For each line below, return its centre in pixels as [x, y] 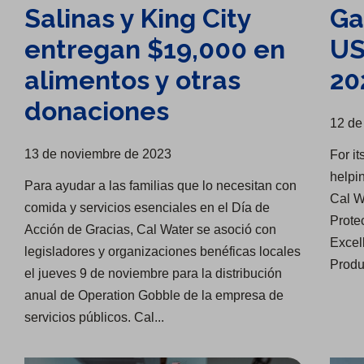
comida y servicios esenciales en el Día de [147, 208]
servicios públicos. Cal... [95, 318]
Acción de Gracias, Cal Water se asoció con [151, 230]
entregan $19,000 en [155, 50]
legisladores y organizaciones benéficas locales [163, 252]
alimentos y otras [133, 80]
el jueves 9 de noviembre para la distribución [154, 274]
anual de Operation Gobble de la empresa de [154, 296]
